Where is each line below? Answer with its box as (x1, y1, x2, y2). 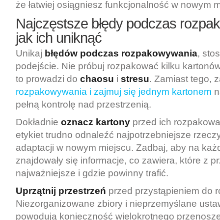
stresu (121, 74, 149, 84)
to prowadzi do (16, 74, 80, 84)
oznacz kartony (61, 117, 130, 127)
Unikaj (16, 48, 45, 58)
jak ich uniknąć (16, 29, 102, 46)
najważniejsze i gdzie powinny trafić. (16, 168, 168, 178)
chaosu (80, 74, 114, 84)
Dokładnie (16, 117, 61, 127)
